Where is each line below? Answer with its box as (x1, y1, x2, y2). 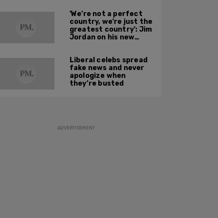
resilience (69, 48, 106, 57)
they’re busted (69, 79, 124, 88)
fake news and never (69, 63, 145, 72)
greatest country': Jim (69, 25, 152, 34)
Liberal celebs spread (69, 55, 148, 64)
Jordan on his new (69, 33, 135, 41)
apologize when (69, 71, 126, 80)
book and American (69, 40, 139, 49)
